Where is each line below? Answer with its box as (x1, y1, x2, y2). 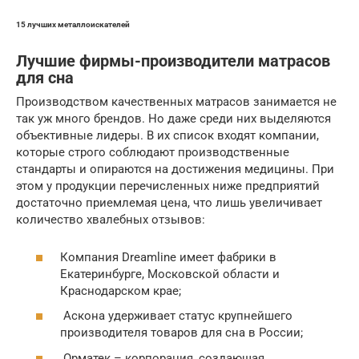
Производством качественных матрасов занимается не (16, 95, 337, 110)
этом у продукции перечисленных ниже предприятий (16, 179, 320, 194)
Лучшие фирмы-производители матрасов (16, 51, 330, 71)
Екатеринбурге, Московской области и (60, 266, 280, 281)
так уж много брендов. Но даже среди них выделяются (16, 111, 331, 127)
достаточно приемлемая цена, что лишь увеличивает (16, 196, 322, 211)
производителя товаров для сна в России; (60, 325, 303, 341)
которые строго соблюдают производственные (16, 145, 289, 160)
